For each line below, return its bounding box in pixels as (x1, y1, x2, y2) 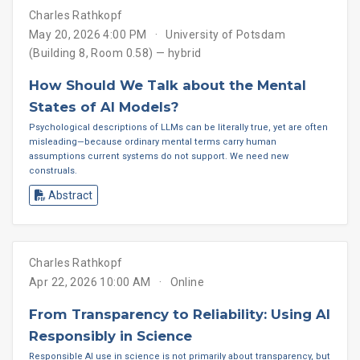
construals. (29, 166, 77, 177)
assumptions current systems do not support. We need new (29, 151, 288, 162)
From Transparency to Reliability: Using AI (29, 306, 330, 323)
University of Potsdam (166, 27, 285, 41)
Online (170, 276, 205, 289)
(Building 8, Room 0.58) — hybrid (29, 46, 202, 59)
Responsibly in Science (29, 328, 192, 345)
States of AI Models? (29, 98, 179, 115)
